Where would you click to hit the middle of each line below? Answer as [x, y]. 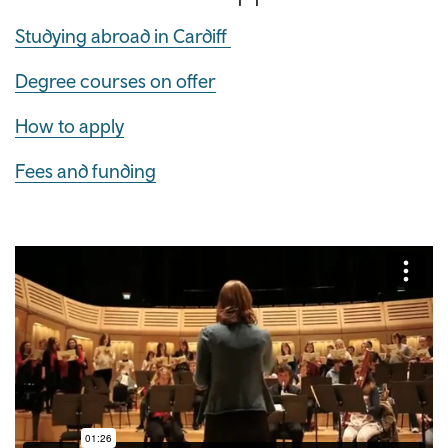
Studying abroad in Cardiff [123, 35]
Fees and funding [85, 171]
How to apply [69, 126]
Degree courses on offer [115, 81]
